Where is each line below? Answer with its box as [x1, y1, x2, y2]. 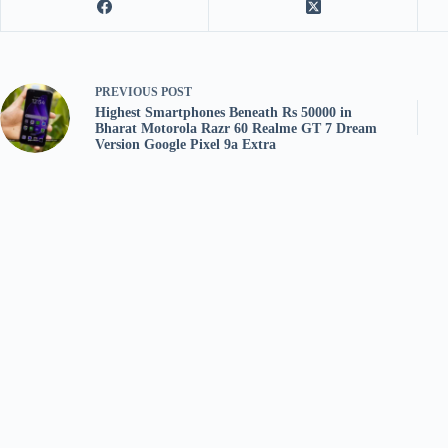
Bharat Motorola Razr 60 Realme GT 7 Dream [95, 121, 377, 136]
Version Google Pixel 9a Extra [95, 137, 276, 152]
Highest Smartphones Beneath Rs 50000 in [95, 105, 352, 120]
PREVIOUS [95, 85, 161, 99]
